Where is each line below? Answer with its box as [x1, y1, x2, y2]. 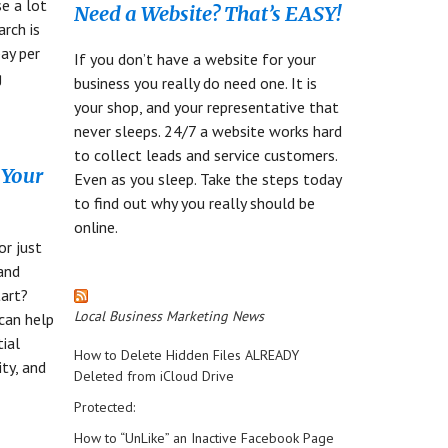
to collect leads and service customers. [73, 145, 337, 165]
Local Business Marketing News [73, 307, 264, 325]
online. [73, 217, 118, 237]
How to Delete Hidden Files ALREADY [73, 346, 299, 364]
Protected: [73, 398, 135, 416]
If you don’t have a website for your [73, 49, 316, 69]
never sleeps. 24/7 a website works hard [73, 121, 342, 141]
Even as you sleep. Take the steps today [73, 169, 341, 189]
